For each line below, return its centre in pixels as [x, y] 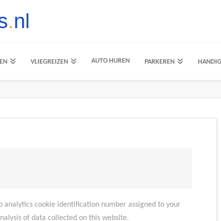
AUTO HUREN [110, 61]
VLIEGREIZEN [49, 62]
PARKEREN [159, 62]
